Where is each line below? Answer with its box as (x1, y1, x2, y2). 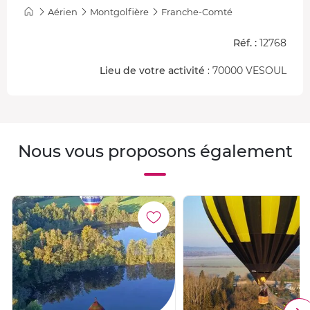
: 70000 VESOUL (205, 64, 286, 77)
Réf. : (233, 36, 257, 49)
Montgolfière (90, 6, 149, 17)
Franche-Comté (161, 6, 232, 17)
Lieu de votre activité (100, 64, 205, 77)
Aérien (48, 6, 77, 17)
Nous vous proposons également (17, 140, 293, 161)
